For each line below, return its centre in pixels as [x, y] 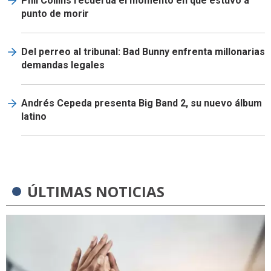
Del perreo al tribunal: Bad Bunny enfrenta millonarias [143, 52]
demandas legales [63, 65]
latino [34, 116]
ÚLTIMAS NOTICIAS [96, 191]
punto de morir [55, 14]
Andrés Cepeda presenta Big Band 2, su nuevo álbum [142, 103]
